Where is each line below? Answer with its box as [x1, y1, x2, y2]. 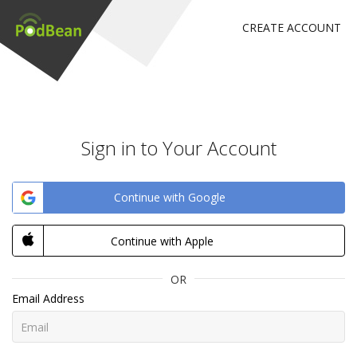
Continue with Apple [111, 233, 214, 249]
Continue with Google [114, 190, 226, 205]
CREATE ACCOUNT [242, 20, 341, 35]
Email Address [12, 291, 84, 306]
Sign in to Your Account [80, 135, 277, 161]
